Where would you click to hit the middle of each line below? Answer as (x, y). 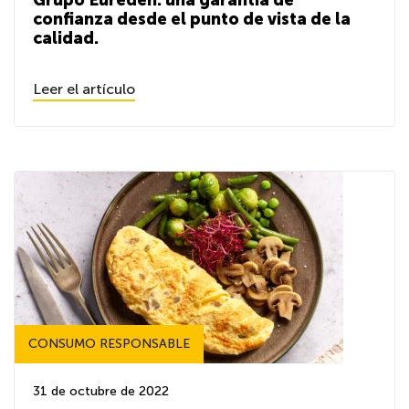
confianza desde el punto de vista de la (192, 19)
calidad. (66, 38)
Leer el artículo (84, 89)
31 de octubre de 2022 (101, 391)
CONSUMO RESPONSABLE (109, 344)
